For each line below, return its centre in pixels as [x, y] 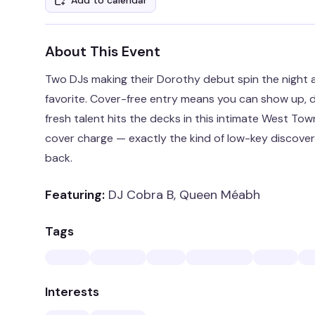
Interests [72, 292]
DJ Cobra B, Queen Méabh [184, 195]
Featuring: [75, 195]
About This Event [103, 51]
